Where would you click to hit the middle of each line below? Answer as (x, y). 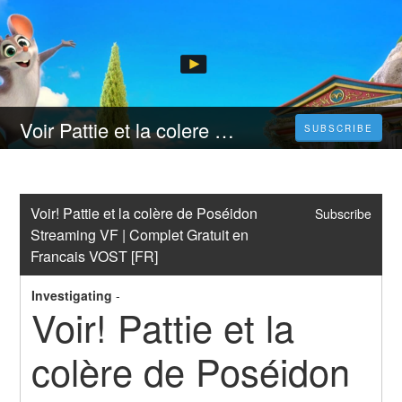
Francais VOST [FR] (95, 257)
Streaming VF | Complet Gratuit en (140, 235)
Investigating (72, 296)
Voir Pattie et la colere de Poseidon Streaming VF (225, 130)
